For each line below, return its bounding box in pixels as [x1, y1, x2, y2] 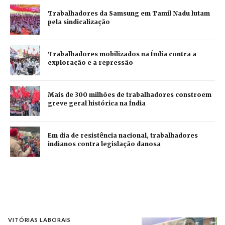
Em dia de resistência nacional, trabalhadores [48, 132, 198, 140]
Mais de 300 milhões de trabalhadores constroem [48, 91, 211, 99]
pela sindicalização [48, 18, 110, 26]
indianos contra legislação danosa [48, 140, 161, 148]
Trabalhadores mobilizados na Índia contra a [48, 50, 196, 58]
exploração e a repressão [48, 59, 133, 67]
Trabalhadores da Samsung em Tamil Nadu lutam [48, 10, 210, 18]
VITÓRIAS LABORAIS [8, 216, 71, 223]
